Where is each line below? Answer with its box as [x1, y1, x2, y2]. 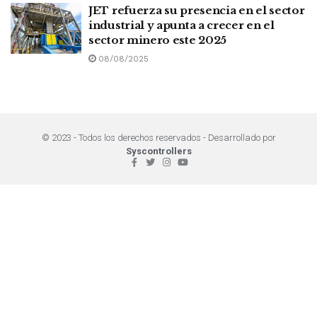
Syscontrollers [125, 146, 192, 157]
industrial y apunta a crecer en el [88, 18, 275, 33]
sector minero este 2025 [88, 33, 227, 47]
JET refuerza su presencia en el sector [88, 4, 305, 18]
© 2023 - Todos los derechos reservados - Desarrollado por [41, 132, 276, 144]
